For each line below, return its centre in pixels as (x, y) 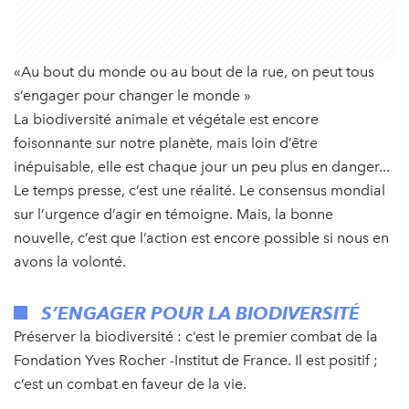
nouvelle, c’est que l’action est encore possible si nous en (201, 237)
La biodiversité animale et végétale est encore (166, 119)
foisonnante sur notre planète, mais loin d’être (166, 142)
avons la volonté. (70, 261)
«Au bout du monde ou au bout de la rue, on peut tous (194, 71)
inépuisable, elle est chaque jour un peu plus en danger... (202, 166)
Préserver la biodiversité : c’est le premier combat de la (196, 336)
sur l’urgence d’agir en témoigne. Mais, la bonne (173, 214)
